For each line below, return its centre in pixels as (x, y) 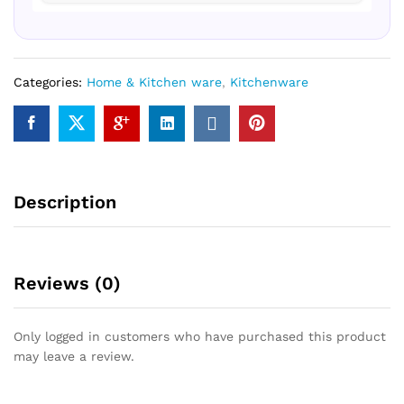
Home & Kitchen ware (154, 82)
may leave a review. (74, 356)
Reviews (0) (67, 283)
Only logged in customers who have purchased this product (200, 336)
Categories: (50, 82)
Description (65, 202)
